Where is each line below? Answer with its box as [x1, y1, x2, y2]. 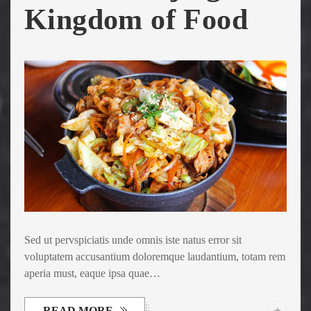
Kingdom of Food [24, 3, 248, 36]
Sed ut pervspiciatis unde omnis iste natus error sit [24, 233, 242, 246]
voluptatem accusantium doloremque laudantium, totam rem [24, 250, 285, 262]
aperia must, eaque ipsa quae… [24, 267, 160, 279]
